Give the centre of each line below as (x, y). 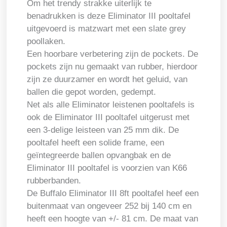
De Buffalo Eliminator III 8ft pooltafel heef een (113, 193)
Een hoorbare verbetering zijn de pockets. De (113, 54)
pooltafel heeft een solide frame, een (96, 142)
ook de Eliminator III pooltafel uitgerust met (108, 117)
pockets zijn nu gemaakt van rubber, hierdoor (112, 66)
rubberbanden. (54, 180)
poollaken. (46, 41)
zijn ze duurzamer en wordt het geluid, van (107, 79)
